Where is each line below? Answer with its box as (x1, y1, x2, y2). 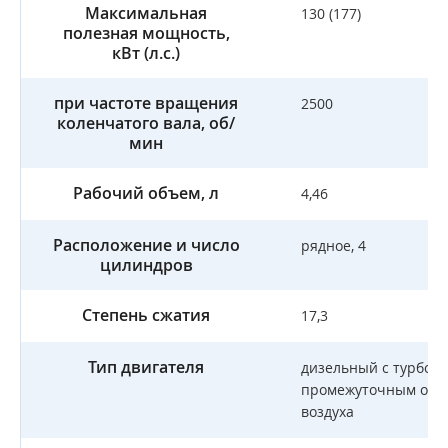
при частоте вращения (54, 92, 238, 114)
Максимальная (85, 2, 207, 24)
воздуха (301, 402, 354, 421)
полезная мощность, (62, 22, 230, 44)
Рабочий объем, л (73, 182, 219, 204)
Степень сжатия (82, 304, 210, 326)
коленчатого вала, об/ (57, 112, 235, 134)
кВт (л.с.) (112, 42, 180, 64)
